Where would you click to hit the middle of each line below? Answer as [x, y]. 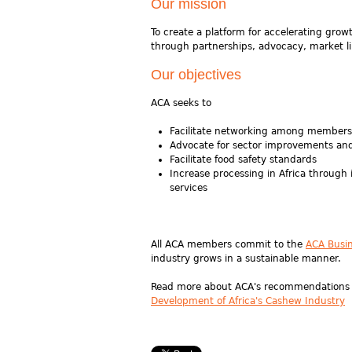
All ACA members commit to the [228, 244]
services [189, 188]
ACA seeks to [181, 103]
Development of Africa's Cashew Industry [248, 301]
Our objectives [196, 75]
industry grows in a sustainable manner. [246, 258]
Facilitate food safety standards [243, 159]
